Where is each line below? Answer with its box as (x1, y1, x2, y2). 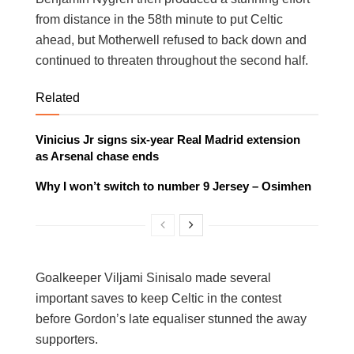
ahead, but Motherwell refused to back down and (36, 32, 307, 47)
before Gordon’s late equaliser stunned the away (36, 311, 307, 326)
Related (36, 90, 80, 104)
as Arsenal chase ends (36, 149, 159, 163)
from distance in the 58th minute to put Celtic (36, 12, 283, 26)
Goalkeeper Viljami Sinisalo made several (36, 270, 271, 284)
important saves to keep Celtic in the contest (36, 291, 281, 305)
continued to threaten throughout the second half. (36, 53, 308, 67)
